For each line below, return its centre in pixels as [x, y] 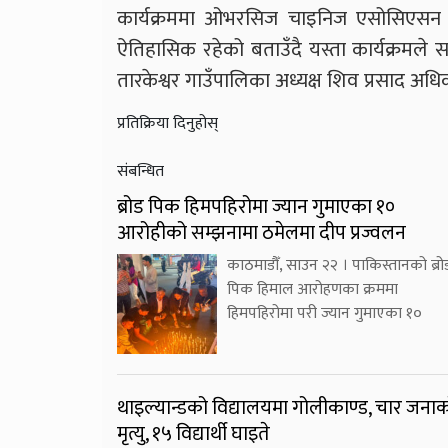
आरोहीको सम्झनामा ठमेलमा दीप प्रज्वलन [261, 232]
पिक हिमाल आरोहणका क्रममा [312, 289]
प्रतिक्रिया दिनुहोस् [167, 123]
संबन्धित [140, 171]
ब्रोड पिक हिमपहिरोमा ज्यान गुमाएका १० [256, 206]
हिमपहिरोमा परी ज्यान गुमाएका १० [324, 313]
